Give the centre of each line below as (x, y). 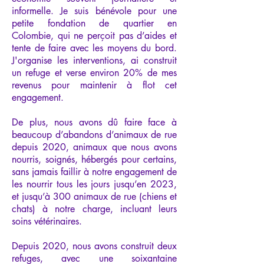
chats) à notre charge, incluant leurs (94, 209)
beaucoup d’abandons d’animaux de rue (94, 134)
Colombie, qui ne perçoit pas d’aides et (94, 35)
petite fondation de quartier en (94, 23)
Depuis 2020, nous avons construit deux (94, 246)
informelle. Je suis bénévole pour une (94, 11)
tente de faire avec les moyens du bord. (94, 48)
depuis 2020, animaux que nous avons (94, 147)
